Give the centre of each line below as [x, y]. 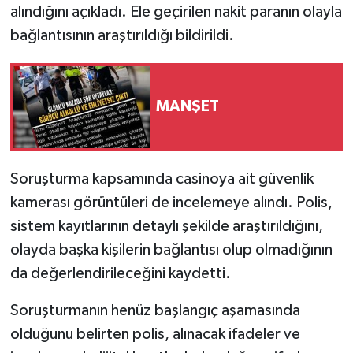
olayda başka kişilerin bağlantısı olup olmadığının [171, 249]
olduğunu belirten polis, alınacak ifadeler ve [155, 334]
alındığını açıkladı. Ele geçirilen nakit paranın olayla [176, 11]
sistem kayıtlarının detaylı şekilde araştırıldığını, [166, 226]
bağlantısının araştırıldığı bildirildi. [122, 35]
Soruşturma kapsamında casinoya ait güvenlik [162, 178]
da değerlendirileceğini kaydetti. [120, 273]
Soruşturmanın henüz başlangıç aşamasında [155, 310]
